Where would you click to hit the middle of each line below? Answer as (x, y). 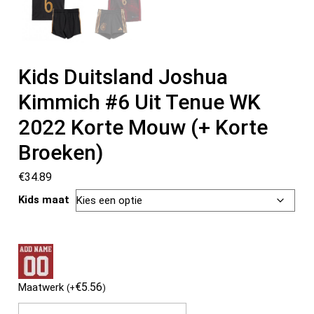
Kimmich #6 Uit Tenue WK (140, 102)
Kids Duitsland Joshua (123, 77)
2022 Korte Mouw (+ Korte (143, 128)
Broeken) (61, 153)
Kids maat (44, 200)
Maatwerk (43, 288)
